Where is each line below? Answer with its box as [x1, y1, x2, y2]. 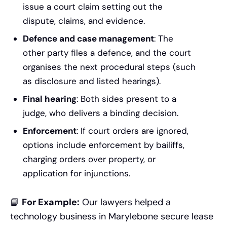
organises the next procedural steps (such [23, 61, 196, 72]
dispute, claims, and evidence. [23, 15, 145, 26]
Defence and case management [23, 32, 154, 44]
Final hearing [23, 93, 77, 104]
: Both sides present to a [77, 93, 176, 104]
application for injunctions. [23, 167, 130, 179]
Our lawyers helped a [80, 196, 171, 208]
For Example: [22, 196, 80, 208]
